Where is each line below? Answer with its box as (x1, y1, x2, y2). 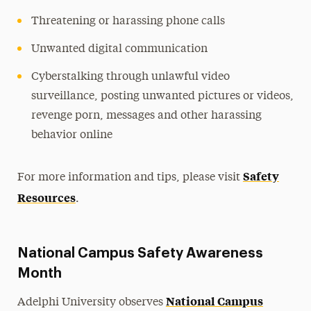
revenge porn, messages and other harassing (31, 110, 262, 121)
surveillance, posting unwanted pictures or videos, (31, 91, 294, 102)
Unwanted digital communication (31, 44, 208, 55)
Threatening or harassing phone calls (31, 16, 225, 27)
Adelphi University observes (17, 297, 166, 308)
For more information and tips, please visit (17, 172, 243, 183)
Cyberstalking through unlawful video (31, 72, 230, 83)
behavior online (31, 130, 112, 141)
